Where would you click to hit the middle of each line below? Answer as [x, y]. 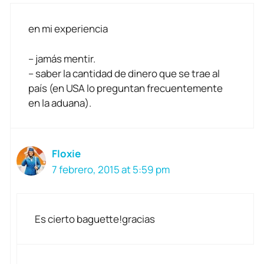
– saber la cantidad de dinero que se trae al [124, 73]
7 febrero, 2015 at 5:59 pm [111, 169]
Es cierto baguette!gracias [95, 219]
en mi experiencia [68, 29]
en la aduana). [60, 103]
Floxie [66, 153]
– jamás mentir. [62, 58]
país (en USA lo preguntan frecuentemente [126, 88]
